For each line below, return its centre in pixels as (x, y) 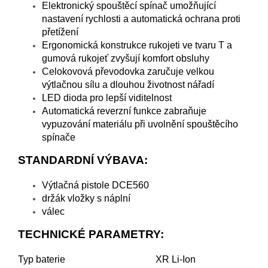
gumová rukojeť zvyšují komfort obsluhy (126, 58)
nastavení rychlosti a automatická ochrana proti (141, 19)
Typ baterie (42, 259)
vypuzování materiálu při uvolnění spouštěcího (140, 124)
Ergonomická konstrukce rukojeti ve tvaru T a (137, 45)
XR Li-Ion (176, 259)
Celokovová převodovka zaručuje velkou (128, 71)
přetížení (60, 32)
